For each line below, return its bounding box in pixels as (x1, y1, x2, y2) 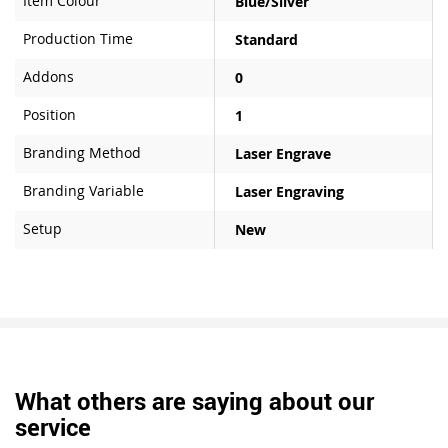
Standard (235, 29, 298, 49)
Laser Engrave (235, 143, 331, 163)
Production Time (23, 28, 133, 48)
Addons (23, 66, 74, 86)
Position (23, 104, 76, 124)
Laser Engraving (235, 181, 344, 201)
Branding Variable (23, 180, 144, 200)
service (15, 410, 91, 443)
